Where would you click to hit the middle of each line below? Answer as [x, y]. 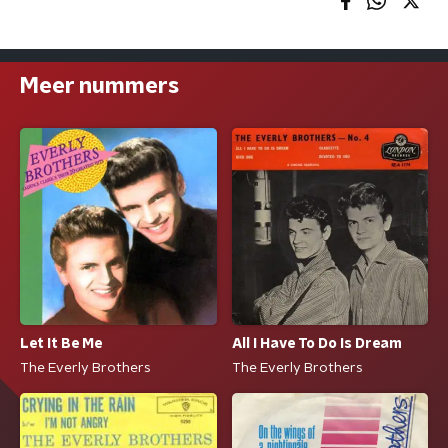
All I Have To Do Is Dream [316, 344]
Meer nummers [99, 86]
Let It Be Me [61, 344]
